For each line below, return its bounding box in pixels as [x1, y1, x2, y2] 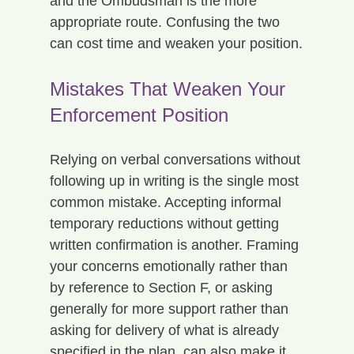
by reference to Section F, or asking [49, 279, 277, 296]
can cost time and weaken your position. [49, 35, 303, 51]
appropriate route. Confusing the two [49, 13, 284, 30]
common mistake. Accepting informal [49, 194, 285, 210]
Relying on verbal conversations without [49, 151, 304, 168]
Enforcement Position [49, 104, 228, 126]
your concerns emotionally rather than [49, 258, 292, 274]
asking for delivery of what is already [49, 322, 283, 338]
